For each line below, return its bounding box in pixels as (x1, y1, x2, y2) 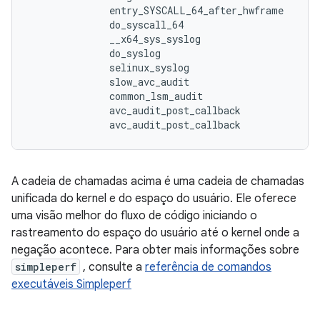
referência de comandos (145, 260, 271, 274)
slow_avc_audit (29, 75, 189, 89)
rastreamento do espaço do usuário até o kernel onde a (11, 226, 299, 240)
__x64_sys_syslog (29, 32, 201, 46)
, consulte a (80, 260, 145, 274)
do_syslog (29, 46, 161, 60)
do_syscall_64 (29, 18, 184, 31)
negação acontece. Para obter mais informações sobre (11, 243, 299, 257)
